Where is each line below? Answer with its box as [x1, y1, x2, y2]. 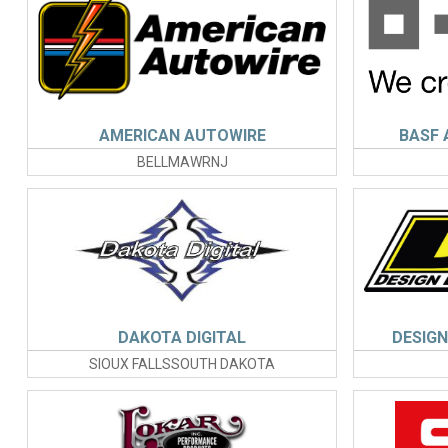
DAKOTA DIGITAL [118, 328, 247, 348]
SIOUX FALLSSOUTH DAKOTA [89, 356, 276, 373]
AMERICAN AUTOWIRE [98, 126, 266, 146]
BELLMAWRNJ [136, 154, 228, 171]
